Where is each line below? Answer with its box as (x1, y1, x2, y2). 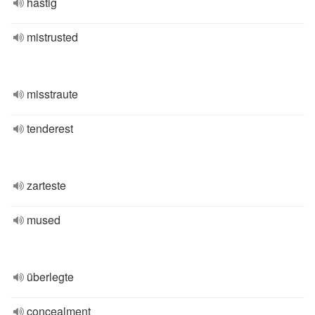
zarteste (27, 177, 66, 193)
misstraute (27, 86, 78, 102)
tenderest (27, 120, 73, 136)
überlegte (27, 269, 74, 285)
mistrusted (27, 29, 78, 45)
